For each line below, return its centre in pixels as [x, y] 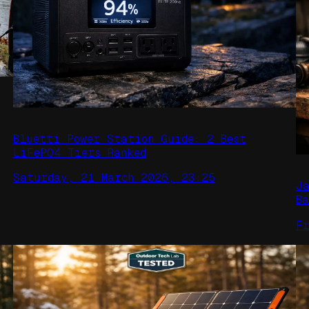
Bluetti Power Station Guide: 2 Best [129, 139]
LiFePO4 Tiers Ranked [79, 152]
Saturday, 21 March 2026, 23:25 [114, 178]
